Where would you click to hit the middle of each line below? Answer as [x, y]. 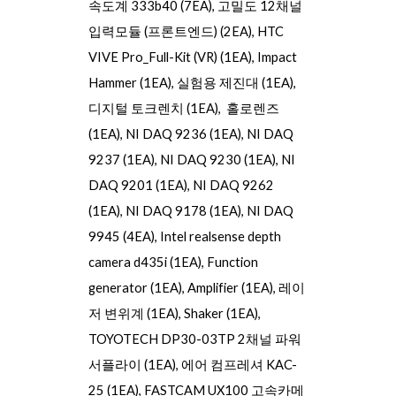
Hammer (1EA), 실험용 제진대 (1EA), [193, 83]
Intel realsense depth [221, 236]
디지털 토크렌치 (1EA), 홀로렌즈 [184, 108]
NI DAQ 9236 [168, 134]
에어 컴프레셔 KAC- [240, 365]
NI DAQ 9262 [234, 185]
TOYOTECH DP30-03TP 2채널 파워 [195, 339]
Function [233, 262]
